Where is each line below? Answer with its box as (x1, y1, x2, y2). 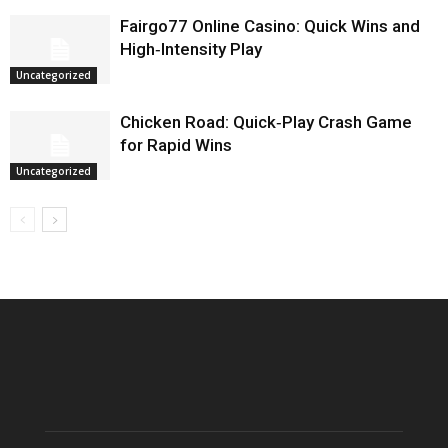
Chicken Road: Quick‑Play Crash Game (120, 112, 412, 132)
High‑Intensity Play (120, 39, 262, 59)
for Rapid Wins (120, 135, 232, 155)
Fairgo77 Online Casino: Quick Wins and (120, 16, 420, 36)
